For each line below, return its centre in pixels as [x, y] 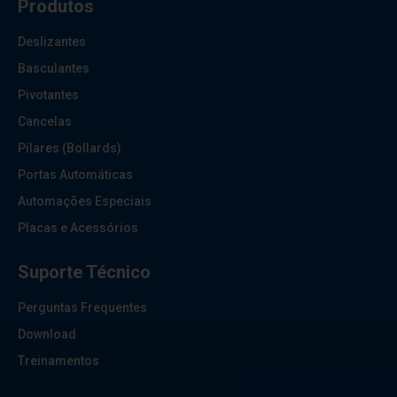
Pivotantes [48, 95]
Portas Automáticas [75, 175]
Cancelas [45, 122]
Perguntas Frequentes [82, 308]
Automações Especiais [85, 202]
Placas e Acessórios [78, 228]
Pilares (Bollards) [70, 148]
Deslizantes [52, 42]
